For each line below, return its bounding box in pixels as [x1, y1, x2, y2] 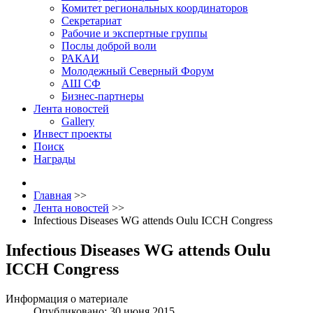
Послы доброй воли [61, 40, 156, 52]
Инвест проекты [34, 128, 112, 140]
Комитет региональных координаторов [61, 2, 248, 14]
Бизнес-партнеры [61, 90, 144, 102]
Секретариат [61, 15, 122, 27]
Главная [34, 189, 71, 201]
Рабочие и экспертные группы [61, 27, 208, 39]
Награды [34, 153, 75, 165]
